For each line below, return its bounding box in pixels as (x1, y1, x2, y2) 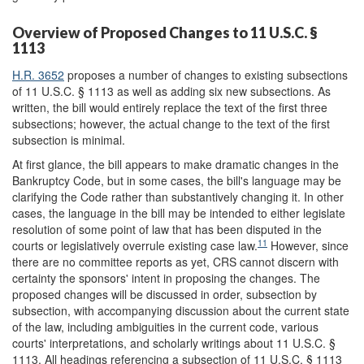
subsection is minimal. (12, 132, 125, 148)
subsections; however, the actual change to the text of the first (12, 115, 330, 132)
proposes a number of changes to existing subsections (64, 67, 348, 83)
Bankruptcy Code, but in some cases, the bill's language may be (12, 172, 341, 188)
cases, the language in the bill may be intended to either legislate (12, 205, 345, 221)
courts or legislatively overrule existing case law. (12, 237, 258, 253)
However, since (267, 237, 349, 253)
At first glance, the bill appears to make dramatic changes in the (12, 156, 339, 172)
